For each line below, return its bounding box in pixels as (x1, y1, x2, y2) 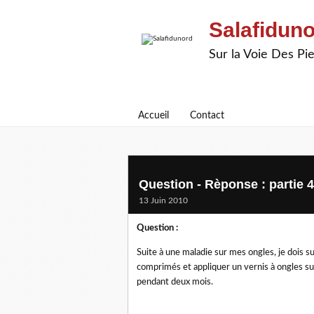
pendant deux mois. (137, 277, 213, 287)
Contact (190, 111, 224, 121)
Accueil (138, 111, 169, 121)
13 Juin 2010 (139, 196, 188, 205)
